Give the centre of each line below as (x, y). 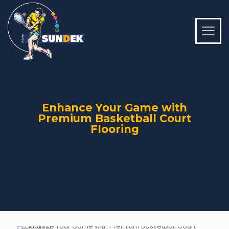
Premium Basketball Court (114, 118)
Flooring (114, 129)
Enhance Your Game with (114, 108)
